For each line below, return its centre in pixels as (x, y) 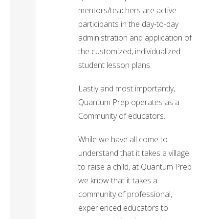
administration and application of (135, 38)
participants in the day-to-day (129, 24)
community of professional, (125, 194)
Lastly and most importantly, (127, 89)
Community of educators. (122, 116)
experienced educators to (123, 208)
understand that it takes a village (134, 153)
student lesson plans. (115, 65)
